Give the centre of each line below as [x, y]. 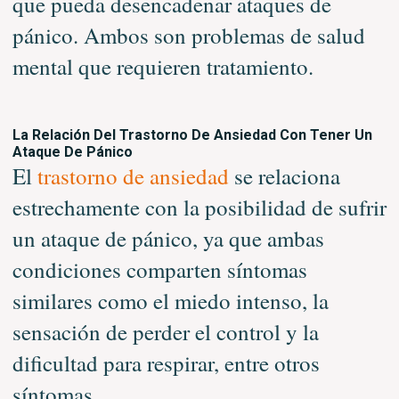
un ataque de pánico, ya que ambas [168, 238]
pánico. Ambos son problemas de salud [188, 35]
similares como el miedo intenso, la [170, 300]
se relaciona [284, 175]
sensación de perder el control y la [165, 331]
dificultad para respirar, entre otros [166, 362]
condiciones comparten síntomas [159, 269]
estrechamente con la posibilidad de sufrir [199, 207]
